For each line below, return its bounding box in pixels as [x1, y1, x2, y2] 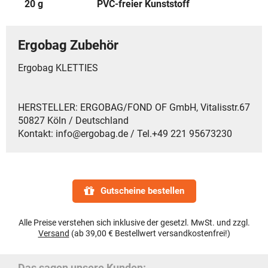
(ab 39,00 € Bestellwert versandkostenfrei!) [69, 229, 230, 239]
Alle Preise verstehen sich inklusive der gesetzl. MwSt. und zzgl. [18, 218, 250, 229]
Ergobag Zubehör [18, 38, 118, 53]
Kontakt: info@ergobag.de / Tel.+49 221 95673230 [18, 128, 232, 140]
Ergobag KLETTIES [18, 62, 98, 74]
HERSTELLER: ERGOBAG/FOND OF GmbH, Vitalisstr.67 [18, 102, 250, 114]
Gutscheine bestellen [100, 185, 184, 197]
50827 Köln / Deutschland [18, 115, 129, 127]
